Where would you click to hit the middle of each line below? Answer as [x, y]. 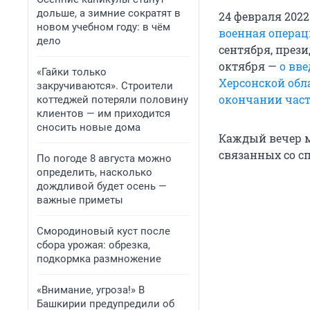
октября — [249, 66]
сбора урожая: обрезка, [93, 245]
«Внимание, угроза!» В [91, 290]
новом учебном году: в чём [103, 27]
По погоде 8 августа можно [104, 158]
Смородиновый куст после [103, 231]
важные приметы [80, 200]
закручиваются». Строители [105, 86]
